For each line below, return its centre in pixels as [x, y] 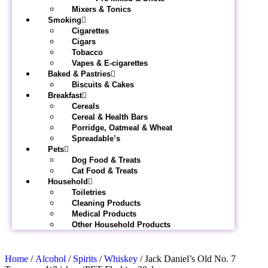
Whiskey [121, 259]
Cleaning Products [106, 203]
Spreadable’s [96, 138]
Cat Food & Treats [105, 171]
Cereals [86, 106]
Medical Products [104, 214]
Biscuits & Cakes [103, 85]
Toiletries [89, 192]
